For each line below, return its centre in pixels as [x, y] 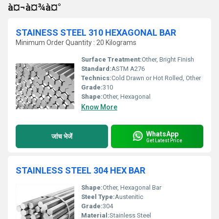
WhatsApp [162, 134]
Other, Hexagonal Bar [132, 187]
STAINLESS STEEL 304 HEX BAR [80, 170]
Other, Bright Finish [168, 59]
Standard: [96, 69]
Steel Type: [98, 197]
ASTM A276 [128, 69]
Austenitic [129, 197]
